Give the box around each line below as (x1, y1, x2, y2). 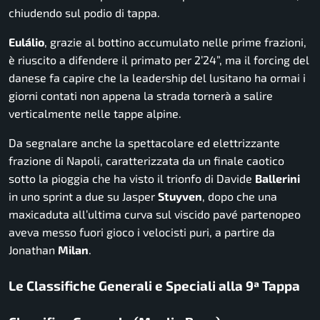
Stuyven (158, 189, 202, 204)
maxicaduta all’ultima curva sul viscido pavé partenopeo (9, 207, 301, 221)
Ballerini (255, 171, 300, 186)
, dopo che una (202, 189, 277, 204)
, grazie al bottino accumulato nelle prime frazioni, (44, 35, 306, 49)
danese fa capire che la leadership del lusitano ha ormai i (9, 71, 306, 85)
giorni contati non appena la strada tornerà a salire (9, 89, 273, 103)
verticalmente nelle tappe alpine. (9, 106, 181, 121)
